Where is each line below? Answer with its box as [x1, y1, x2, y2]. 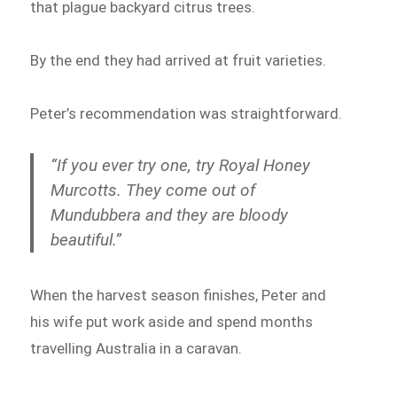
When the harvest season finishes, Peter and [30, 285, 327, 304]
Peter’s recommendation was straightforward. [30, 104, 343, 122]
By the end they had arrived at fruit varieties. [30, 51, 327, 70]
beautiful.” [51, 229, 122, 250]
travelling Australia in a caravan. [30, 339, 243, 357]
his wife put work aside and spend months [30, 312, 314, 331]
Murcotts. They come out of [51, 179, 256, 200]
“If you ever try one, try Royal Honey [51, 154, 311, 175]
